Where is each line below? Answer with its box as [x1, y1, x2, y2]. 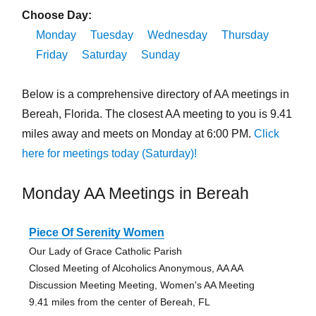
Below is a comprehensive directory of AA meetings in [21, 88, 289, 101]
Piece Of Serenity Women [28, 226, 164, 239]
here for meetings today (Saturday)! [21, 147, 197, 160]
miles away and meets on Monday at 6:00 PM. [21, 128, 254, 140]
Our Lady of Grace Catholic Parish [28, 245, 182, 257]
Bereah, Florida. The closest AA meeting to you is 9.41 [21, 108, 292, 121]
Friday [35, 49, 68, 61]
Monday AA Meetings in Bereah [21, 184, 249, 203]
